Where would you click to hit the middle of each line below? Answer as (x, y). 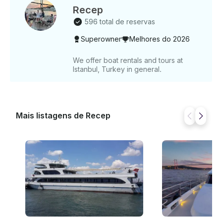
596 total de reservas (120, 22)
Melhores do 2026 (160, 39)
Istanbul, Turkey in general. (117, 69)
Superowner (101, 39)
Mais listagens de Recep (63, 116)
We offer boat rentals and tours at (128, 60)
